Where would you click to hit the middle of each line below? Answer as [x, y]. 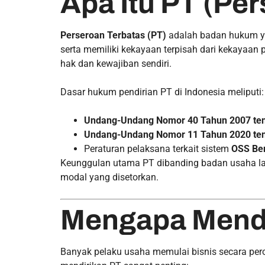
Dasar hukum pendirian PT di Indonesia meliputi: [162, 92]
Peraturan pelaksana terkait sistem [158, 149]
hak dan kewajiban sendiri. [116, 64]
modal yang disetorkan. [109, 177]
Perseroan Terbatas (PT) [113, 35]
